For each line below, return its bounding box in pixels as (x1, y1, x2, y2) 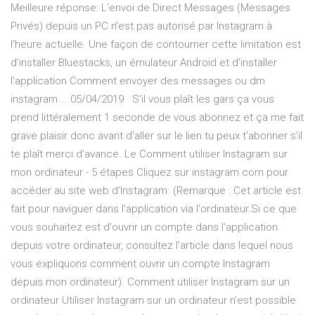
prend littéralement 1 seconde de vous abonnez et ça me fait (11, 111, 304, 124)
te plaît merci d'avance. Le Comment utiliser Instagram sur (11, 148, 288, 161)
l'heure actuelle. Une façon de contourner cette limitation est (11, 38, 301, 51)
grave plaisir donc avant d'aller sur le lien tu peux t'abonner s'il (11, 129, 302, 143)
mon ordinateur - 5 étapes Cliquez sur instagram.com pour (11, 166, 288, 179)
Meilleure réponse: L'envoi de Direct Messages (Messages (11, 1, 290, 15)
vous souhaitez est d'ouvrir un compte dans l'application (11, 221, 278, 234)
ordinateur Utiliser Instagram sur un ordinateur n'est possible (11, 294, 296, 307)
